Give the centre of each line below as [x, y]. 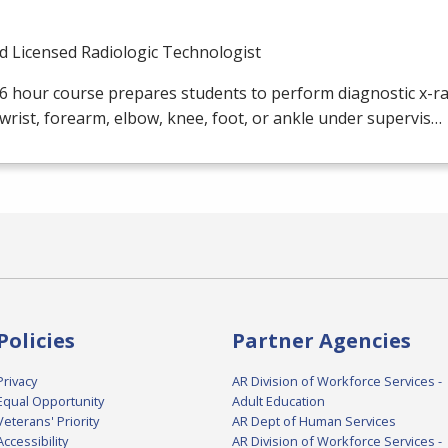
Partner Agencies [321, 341]
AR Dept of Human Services [314, 421]
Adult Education [278, 401]
